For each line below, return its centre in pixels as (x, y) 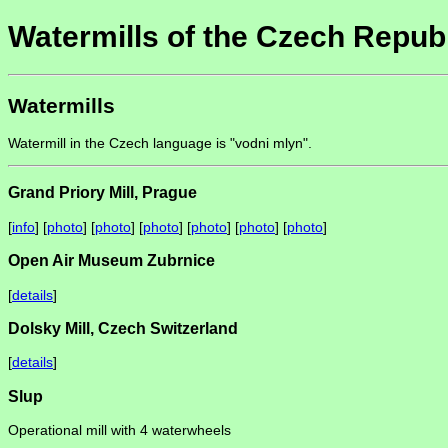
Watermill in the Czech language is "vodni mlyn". (160, 143)
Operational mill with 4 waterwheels (119, 430)
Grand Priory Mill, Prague (102, 192)
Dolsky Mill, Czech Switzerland (123, 327)
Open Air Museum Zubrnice (111, 260)
